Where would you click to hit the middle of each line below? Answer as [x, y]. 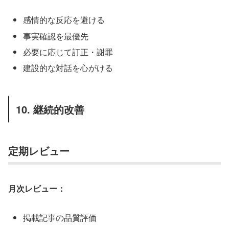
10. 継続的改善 [50, 109]
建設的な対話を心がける [68, 68]
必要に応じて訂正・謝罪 [68, 52]
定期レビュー [39, 151]
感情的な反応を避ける [64, 20]
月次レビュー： [37, 188]
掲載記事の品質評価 [60, 217]
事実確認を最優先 [56, 36]
